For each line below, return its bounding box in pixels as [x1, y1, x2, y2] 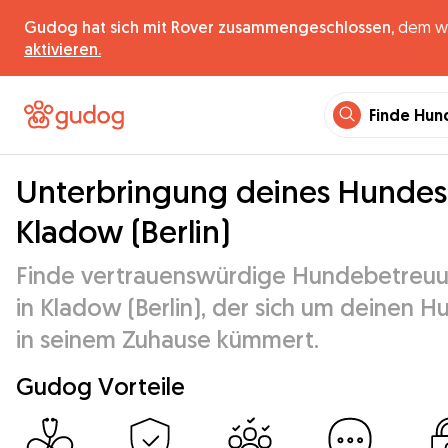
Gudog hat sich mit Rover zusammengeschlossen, [24, 17, 394, 37]
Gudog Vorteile [16, 371, 185, 401]
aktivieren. [24, 39, 101, 59]
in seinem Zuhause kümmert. [16, 324, 319, 354]
